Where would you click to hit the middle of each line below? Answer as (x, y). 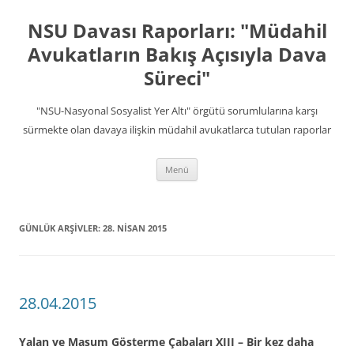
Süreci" (177, 78)
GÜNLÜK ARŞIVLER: (61, 228)
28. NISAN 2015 (135, 228)
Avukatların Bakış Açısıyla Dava (177, 54)
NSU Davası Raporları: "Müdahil (177, 30)
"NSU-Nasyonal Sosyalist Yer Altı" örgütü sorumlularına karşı (177, 111)
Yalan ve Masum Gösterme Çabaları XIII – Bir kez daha (166, 342)
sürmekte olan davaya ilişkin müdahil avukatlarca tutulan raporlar (177, 130)
